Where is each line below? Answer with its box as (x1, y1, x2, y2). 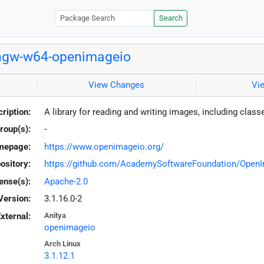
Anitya (44, 210, 66, 220)
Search (159, 14, 183, 23)
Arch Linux (44, 239, 81, 249)
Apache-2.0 (44, 176, 88, 187)
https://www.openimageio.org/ (44, 141, 164, 152)
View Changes (88, 80, 145, 91)
